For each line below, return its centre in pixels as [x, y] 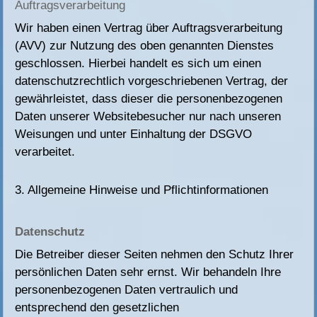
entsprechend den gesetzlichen [97, 308]
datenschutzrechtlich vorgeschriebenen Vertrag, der [152, 81]
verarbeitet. [45, 152]
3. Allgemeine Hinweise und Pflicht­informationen [142, 190]
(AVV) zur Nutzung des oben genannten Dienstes [145, 46]
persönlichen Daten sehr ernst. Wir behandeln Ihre [148, 272]
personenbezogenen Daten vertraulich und [127, 290]
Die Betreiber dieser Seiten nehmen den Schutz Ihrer [155, 255]
